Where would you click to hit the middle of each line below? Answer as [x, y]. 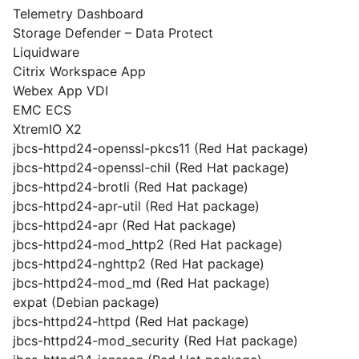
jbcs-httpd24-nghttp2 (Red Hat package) [139, 264]
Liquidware [46, 52]
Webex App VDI [61, 91]
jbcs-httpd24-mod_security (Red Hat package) [155, 341]
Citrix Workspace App [79, 71]
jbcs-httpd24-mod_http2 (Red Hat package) [148, 244]
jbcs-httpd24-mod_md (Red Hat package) [141, 283]
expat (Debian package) [86, 302]
